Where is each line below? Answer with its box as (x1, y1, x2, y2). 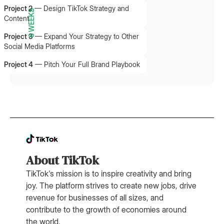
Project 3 (4, 32, 33, 40)
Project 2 (4, 4, 32, 12)
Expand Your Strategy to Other (44, 32, 139, 40)
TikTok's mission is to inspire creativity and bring (26, 168, 191, 178)
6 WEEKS (27, 7, 35, 37)
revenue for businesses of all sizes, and (26, 192, 163, 202)
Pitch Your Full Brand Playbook (44, 60, 140, 68)
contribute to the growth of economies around (26, 204, 186, 214)
